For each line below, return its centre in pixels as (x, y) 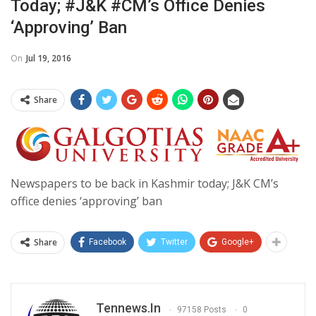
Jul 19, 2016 (49, 58)
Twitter (174, 242)
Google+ (238, 242)
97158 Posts (202, 309)
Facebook (108, 242)
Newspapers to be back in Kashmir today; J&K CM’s (145, 184)
